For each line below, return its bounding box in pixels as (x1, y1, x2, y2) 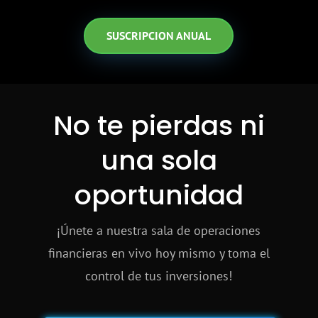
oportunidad (74, 176, 243, 214)
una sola (100, 141, 217, 180)
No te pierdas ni (53, 106, 265, 145)
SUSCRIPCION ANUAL (106, 28, 212, 43)
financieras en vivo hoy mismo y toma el (48, 245, 270, 262)
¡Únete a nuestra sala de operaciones (57, 222, 261, 239)
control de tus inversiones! (85, 268, 233, 285)
